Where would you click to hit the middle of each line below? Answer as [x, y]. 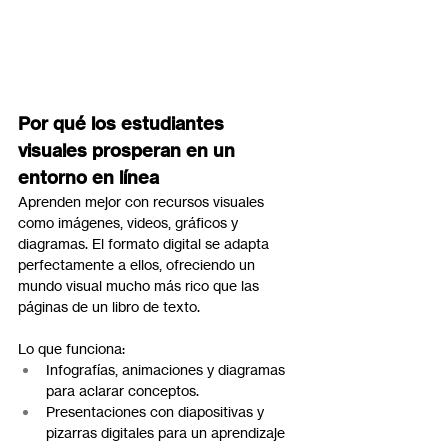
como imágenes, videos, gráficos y [130, 223]
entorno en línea [88, 178]
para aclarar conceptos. [122, 391]
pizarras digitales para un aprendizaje [167, 433]
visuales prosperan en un [129, 151]
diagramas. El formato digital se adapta [145, 244]
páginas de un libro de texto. [109, 307]
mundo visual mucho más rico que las [140, 286]
